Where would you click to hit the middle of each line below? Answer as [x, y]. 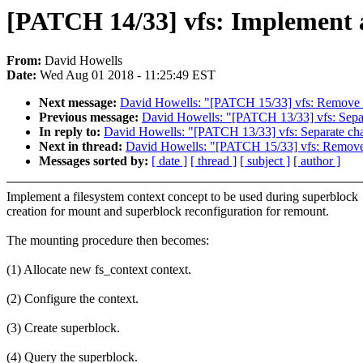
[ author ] [317, 161]
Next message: [79, 103]
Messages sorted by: [95, 161]
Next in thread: [82, 147]
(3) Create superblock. [63, 328]
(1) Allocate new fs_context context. [99, 270]
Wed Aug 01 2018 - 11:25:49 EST [128, 75]
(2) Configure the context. [73, 299]
